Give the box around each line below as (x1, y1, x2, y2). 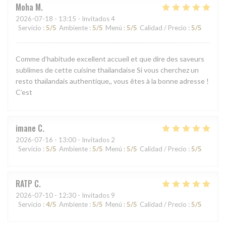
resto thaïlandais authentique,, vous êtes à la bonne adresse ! (16, 77, 209, 86)
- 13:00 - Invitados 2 (53, 136, 115, 144)
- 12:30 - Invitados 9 (53, 191, 115, 200)
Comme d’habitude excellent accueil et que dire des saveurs (16, 54, 204, 64)
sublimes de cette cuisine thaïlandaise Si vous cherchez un (16, 66, 199, 75)
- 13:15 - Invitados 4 (53, 15, 115, 23)
